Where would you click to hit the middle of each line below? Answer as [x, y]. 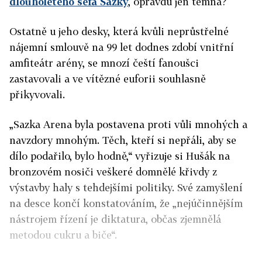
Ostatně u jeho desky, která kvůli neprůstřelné [119, 31]
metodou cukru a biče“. [63, 235]
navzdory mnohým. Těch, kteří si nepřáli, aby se [123, 140]
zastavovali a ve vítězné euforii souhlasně [108, 79]
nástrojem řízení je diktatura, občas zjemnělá [115, 219]
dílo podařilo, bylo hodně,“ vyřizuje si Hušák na [120, 156]
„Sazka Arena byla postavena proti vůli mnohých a [128, 124]
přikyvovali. [37, 94]
